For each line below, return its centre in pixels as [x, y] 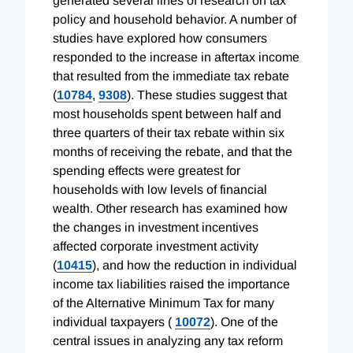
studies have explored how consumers [160, 38]
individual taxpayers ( [114, 321]
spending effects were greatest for [147, 170]
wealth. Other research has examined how [170, 208]
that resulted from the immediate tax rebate [171, 76]
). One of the [244, 321]
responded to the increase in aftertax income [176, 57]
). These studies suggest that [207, 95]
